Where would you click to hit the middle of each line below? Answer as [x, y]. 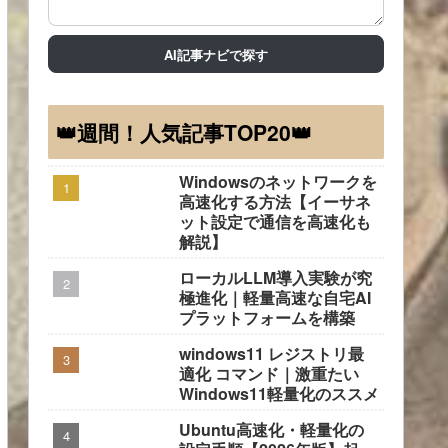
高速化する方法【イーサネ [275, 202]
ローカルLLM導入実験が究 [275, 278]
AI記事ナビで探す [216, 54]
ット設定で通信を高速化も [275, 222]
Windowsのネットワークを [278, 182]
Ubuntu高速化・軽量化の [271, 430]
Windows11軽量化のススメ [279, 394]
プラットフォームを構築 [267, 318]
